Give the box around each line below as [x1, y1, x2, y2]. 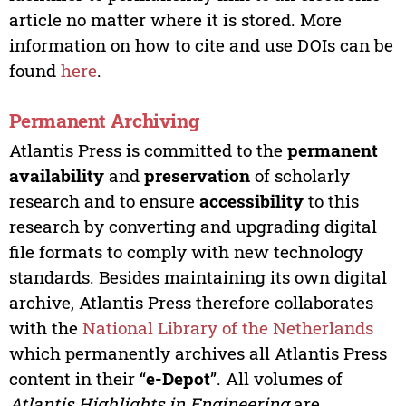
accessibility [198, 188, 304, 212]
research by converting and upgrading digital [8, 214, 377, 237]
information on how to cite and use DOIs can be [8, 33, 393, 56]
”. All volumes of [209, 366, 343, 390]
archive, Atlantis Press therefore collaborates [8, 290, 373, 314]
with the [8, 315, 82, 339]
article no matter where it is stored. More [8, 7, 342, 31]
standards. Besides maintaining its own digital [8, 265, 387, 288]
